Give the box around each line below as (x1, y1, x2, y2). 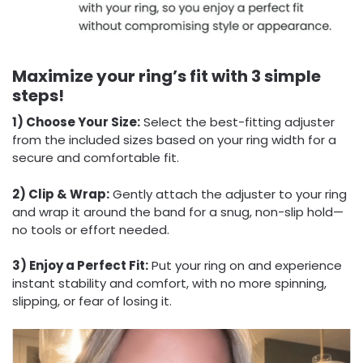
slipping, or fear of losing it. (12, 293, 172, 310)
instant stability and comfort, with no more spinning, (12, 275, 327, 293)
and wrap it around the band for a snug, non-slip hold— (12, 203, 344, 220)
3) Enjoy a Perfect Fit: (12, 257, 148, 275)
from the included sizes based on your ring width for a (12, 131, 336, 149)
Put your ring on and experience (148, 257, 342, 275)
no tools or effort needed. (12, 220, 169, 238)
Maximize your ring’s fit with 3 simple (12, 65, 321, 88)
